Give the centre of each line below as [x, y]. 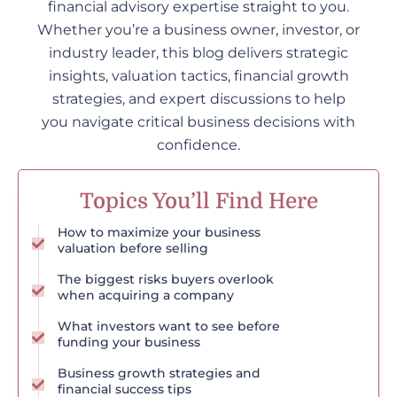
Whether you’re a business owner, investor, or [198, 30]
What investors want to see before [169, 327]
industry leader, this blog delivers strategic [198, 53]
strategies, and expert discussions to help [198, 99]
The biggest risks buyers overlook [166, 280]
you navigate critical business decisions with [198, 122]
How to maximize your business [159, 233]
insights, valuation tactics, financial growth [198, 76]
